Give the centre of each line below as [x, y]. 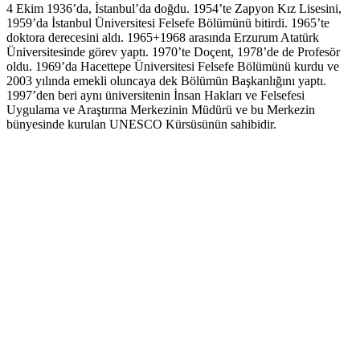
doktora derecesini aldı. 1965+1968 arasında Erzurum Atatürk [163, 38]
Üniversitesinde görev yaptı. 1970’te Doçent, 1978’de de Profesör [173, 52]
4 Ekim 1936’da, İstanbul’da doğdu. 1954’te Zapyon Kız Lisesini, [174, 9]
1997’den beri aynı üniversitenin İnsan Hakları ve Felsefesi [155, 96]
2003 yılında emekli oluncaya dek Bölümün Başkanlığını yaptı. [166, 81]
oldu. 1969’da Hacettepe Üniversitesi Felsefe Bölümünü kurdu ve [173, 67]
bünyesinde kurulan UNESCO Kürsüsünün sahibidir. [141, 125]
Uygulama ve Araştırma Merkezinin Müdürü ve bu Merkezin [161, 110]
